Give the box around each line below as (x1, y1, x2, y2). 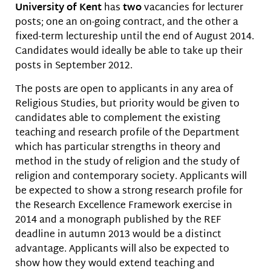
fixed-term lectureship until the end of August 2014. (15, 28, 254, 47)
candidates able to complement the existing (15, 109, 220, 128)
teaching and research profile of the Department (15, 124, 240, 142)
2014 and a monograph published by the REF (15, 211, 221, 229)
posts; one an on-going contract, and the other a (15, 14, 238, 32)
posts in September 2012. (15, 57, 132, 76)
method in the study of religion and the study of (15, 153, 240, 171)
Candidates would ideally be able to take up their (15, 43, 243, 61)
